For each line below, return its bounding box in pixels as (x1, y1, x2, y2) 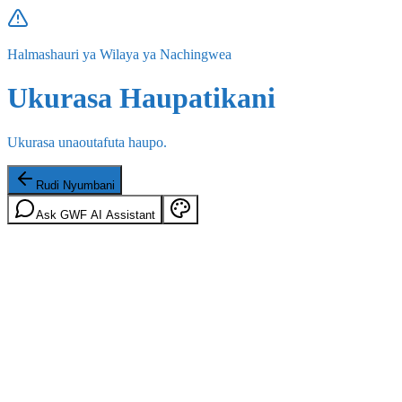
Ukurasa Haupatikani (7, 82, 275, 115)
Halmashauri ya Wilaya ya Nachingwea (7, 47, 232, 62)
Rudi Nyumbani (36, 178, 115, 192)
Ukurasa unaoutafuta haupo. (7, 134, 167, 150)
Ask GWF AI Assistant (36, 207, 155, 222)
